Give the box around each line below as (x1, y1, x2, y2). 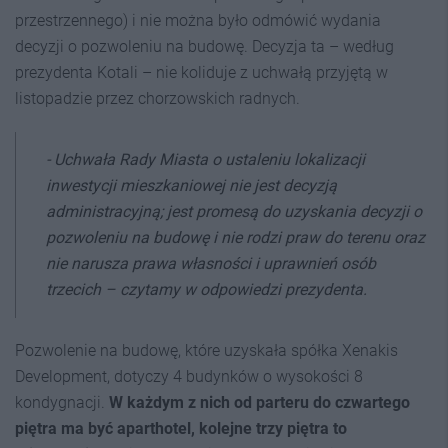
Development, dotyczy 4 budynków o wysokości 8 (15, 366, 363, 386)
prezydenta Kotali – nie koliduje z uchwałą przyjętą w (15, 62, 388, 82)
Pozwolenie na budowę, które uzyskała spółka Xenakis (15, 340, 398, 360)
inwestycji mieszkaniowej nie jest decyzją (46, 175, 337, 195)
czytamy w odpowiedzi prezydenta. (120, 279, 367, 299)
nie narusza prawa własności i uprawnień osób (46, 253, 376, 273)
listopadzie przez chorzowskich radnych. (15, 88, 300, 108)
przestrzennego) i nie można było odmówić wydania (15, 10, 381, 30)
